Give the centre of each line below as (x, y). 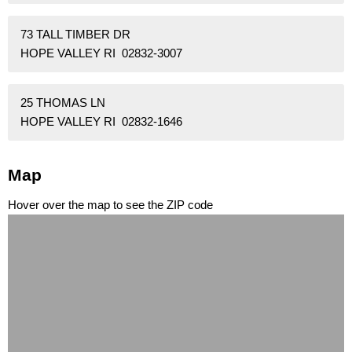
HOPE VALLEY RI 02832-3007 (101, 53)
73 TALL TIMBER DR (75, 35)
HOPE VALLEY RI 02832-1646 (101, 122)
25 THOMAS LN (63, 103)
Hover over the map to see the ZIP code (110, 205)
